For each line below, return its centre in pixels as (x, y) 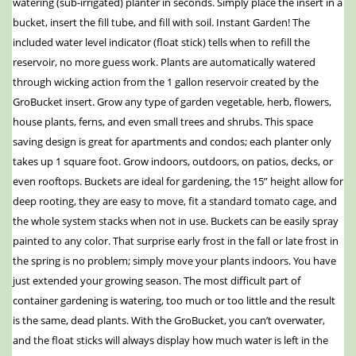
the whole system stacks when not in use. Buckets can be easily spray (176, 221)
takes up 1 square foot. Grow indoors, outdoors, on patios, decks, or (173, 162)
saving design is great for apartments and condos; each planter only (172, 142)
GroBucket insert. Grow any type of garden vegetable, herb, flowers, (172, 102)
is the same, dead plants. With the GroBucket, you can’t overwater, (169, 321)
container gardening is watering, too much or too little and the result (174, 301)
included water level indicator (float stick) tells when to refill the (161, 43)
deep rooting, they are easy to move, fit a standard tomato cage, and (175, 201)
